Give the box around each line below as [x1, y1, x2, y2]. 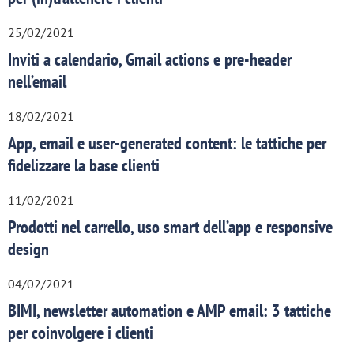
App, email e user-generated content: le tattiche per [8, 131, 326, 154]
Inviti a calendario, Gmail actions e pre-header [8, 47, 292, 70]
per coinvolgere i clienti [8, 321, 153, 344]
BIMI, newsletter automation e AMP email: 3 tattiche [8, 299, 331, 322]
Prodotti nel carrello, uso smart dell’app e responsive [8, 215, 333, 238]
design [8, 237, 49, 260]
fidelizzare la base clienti [8, 153, 160, 176]
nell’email [8, 70, 66, 92]
